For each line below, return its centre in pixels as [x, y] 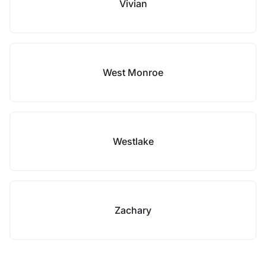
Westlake [133, 141]
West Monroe [133, 72]
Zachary [133, 210]
